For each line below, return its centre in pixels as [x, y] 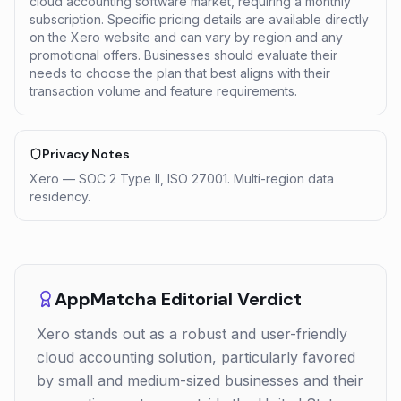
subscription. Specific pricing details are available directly [199, 19]
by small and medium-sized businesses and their [200, 380]
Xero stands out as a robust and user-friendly [192, 334]
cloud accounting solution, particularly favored [196, 357]
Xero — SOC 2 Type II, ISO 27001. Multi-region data [182, 179]
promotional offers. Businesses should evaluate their [183, 55]
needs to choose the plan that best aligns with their [180, 73]
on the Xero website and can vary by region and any [186, 37]
